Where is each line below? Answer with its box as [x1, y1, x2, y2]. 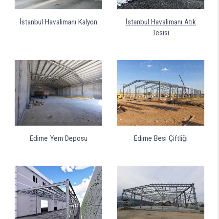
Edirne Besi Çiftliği [133, 133, 188, 143]
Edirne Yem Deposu [29, 133, 88, 143]
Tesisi [152, 28, 169, 37]
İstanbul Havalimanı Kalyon [20, 17, 97, 26]
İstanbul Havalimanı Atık [125, 17, 196, 26]
